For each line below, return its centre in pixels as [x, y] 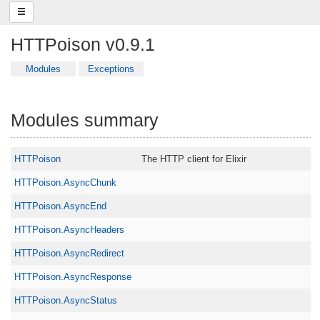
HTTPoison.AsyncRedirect [70, 253]
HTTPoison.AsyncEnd [61, 206]
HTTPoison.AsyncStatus [66, 300]
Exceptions [111, 69]
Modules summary [85, 120]
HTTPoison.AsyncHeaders [70, 229]
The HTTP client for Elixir [194, 159]
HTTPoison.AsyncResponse [73, 276]
